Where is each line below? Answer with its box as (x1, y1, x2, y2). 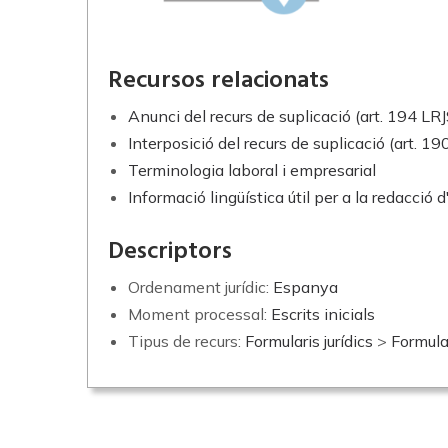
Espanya (273, 277, 338, 297)
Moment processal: (128, 304, 271, 324)
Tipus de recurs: (128, 331, 245, 351)
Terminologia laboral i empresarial (128, 160, 376, 180)
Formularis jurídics (245, 331, 373, 351)
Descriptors (108, 233, 232, 271)
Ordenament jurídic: (128, 277, 273, 297)
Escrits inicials (271, 304, 375, 324)
